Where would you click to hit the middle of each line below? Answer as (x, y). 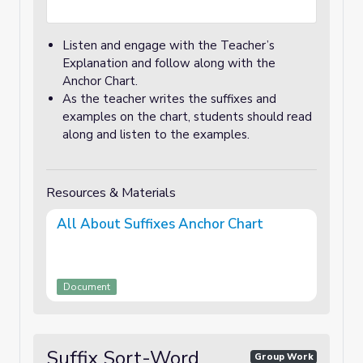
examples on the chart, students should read (187, 117)
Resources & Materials (111, 193)
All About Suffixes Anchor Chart (160, 224)
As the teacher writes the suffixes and (169, 99)
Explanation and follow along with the (169, 63)
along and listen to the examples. (158, 135)
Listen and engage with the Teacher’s (169, 45)
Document (87, 287)
